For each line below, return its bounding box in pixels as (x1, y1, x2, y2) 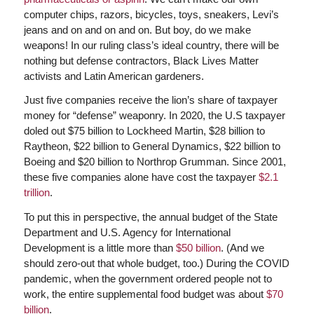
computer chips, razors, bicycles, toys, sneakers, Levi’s (23, 8, 279, 20)
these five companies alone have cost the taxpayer (23, 171, 259, 184)
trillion (23, 186, 50, 199)
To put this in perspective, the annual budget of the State (23, 211, 278, 223)
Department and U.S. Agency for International (23, 226, 231, 238)
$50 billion (175, 242, 221, 254)
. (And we (220, 242, 264, 254)
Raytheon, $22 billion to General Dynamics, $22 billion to (23, 140, 280, 153)
